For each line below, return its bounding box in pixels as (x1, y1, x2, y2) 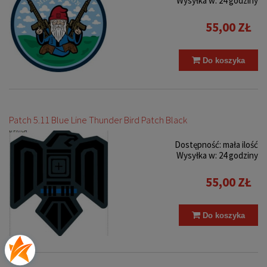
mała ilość (223, 138, 258, 150)
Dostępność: (175, 138, 221, 150)
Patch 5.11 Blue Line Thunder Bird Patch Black (9, 113, 187, 126)
